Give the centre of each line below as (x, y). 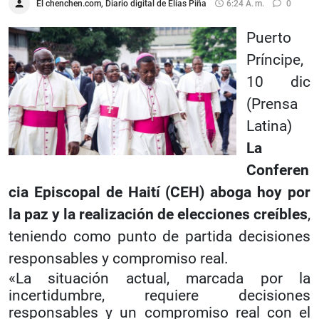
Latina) (269, 126)
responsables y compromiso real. (119, 259)
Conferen (278, 171)
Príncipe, (275, 60)
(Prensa (272, 104)
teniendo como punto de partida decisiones (159, 237)
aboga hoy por (261, 193)
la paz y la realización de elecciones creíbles (158, 215)
